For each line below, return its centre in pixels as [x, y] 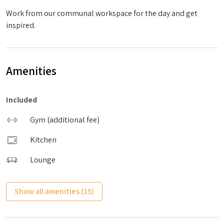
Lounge [43, 160]
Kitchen [43, 140]
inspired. [21, 25]
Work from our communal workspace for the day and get [102, 13]
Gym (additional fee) [65, 120]
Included [21, 100]
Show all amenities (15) [54, 191]
